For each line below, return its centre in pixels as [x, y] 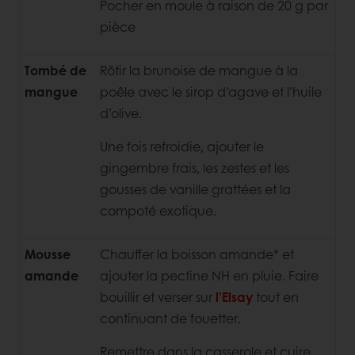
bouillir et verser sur [158, 296]
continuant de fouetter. [170, 318]
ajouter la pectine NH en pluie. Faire [209, 275]
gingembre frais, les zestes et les [195, 167]
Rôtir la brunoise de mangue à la [199, 70]
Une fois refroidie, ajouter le [182, 146]
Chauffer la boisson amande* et [197, 254]
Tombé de [55, 70]
